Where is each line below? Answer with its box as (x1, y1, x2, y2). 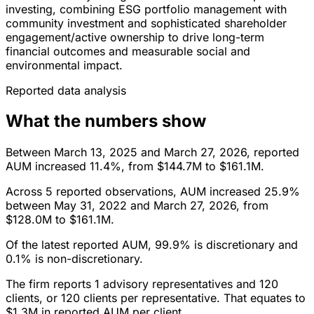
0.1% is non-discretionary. (6, 252, 143, 266)
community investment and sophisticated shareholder (6, 15, 287, 30)
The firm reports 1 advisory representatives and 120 (6, 277, 278, 292)
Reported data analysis (6, 83, 126, 97)
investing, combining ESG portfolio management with (6, 1, 287, 16)
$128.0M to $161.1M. (6, 212, 114, 227)
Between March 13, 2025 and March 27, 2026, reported (6, 145, 299, 160)
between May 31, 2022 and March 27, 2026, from (6, 198, 268, 213)
